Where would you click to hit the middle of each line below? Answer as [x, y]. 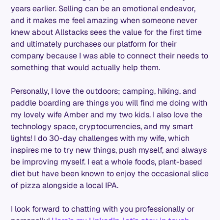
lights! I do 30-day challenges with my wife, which [100, 138]
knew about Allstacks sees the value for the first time [107, 32]
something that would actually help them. [86, 67]
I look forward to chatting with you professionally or [103, 209]
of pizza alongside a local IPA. [65, 185]
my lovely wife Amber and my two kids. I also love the [107, 114]
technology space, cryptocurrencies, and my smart [102, 126]
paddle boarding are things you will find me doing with [109, 103]
